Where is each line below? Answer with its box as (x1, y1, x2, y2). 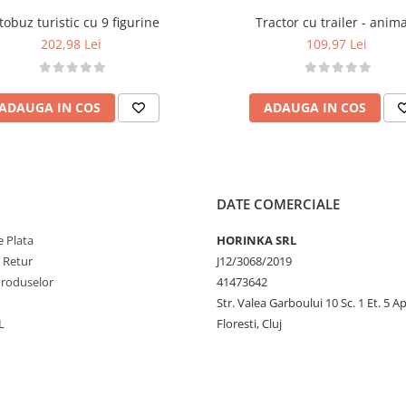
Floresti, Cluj (217, 315, 282, 332)
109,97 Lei (306, 35, 367, 53)
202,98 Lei (41, 35, 101, 53)
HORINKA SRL (217, 232, 296, 248)
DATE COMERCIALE (217, 195, 340, 213)
